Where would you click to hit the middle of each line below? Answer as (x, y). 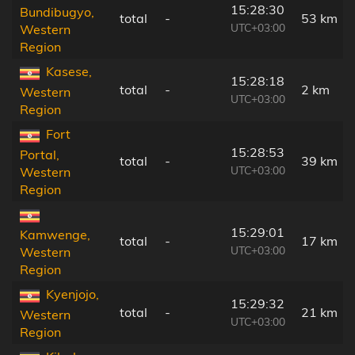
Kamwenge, (55, 234)
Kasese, (69, 72)
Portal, (40, 154)
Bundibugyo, (57, 11)
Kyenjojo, (73, 294)
